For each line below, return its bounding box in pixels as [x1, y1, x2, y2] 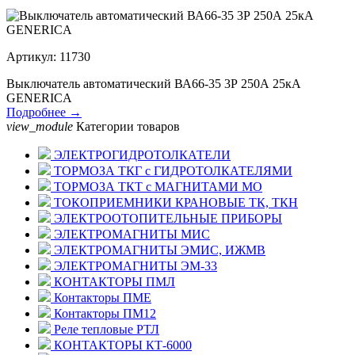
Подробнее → [6, 105, 82, 120]
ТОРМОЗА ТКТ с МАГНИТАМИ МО [51, 180, 262, 194]
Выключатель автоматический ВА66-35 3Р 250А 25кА [6, 77, 301, 91]
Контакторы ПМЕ [51, 291, 151, 305]
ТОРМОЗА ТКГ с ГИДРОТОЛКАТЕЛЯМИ [51, 164, 292, 178]
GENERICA [6, 91, 72, 105]
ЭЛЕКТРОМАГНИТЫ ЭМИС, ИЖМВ [51, 243, 265, 258]
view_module [6, 120, 73, 134]
